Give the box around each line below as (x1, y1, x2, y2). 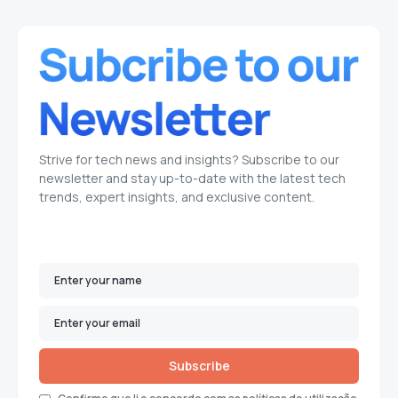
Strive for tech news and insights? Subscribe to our (39, 151, 339, 168)
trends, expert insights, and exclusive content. (39, 188, 314, 205)
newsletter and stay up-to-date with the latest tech (39, 170, 346, 187)
